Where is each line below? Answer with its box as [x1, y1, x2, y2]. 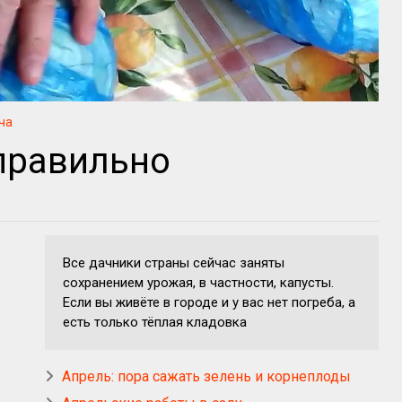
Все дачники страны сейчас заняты [63, 254, 284, 271]
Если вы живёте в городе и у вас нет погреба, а [63, 293, 355, 310]
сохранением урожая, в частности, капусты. [63, 274, 334, 291]
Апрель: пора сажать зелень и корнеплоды [62, 367, 351, 385]
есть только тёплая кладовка [63, 313, 247, 330]
